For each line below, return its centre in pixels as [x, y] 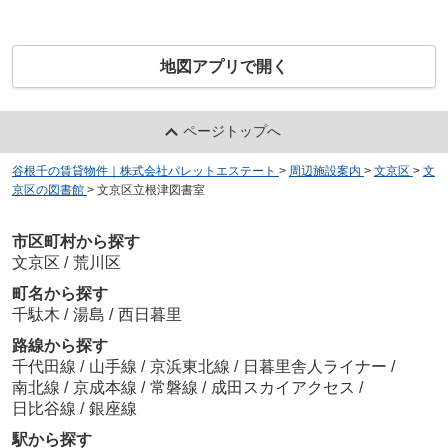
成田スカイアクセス [284, 387]
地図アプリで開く [224, 67]
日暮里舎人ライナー [316, 366]
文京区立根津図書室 [150, 190]
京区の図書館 [47, 190]
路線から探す [59, 345]
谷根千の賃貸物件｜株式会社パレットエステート [143, 171]
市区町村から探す [75, 241]
